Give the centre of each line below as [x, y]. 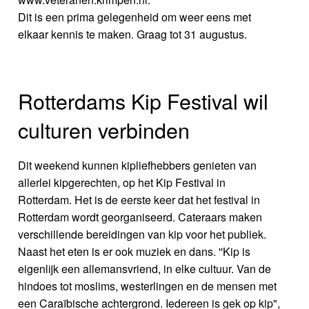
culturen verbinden [104, 130]
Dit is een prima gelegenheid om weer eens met [135, 17]
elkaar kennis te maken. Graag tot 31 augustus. [133, 34]
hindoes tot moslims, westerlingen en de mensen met [148, 286]
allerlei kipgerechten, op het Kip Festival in [122, 183]
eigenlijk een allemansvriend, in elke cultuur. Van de [145, 269]
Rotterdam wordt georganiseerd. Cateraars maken [140, 217]
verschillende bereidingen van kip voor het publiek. [142, 235]
